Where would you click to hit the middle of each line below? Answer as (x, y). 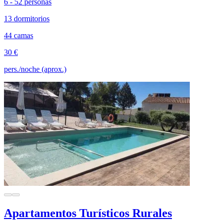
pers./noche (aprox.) (35, 69)
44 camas (19, 35)
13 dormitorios (27, 18)
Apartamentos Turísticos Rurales (88, 213)
